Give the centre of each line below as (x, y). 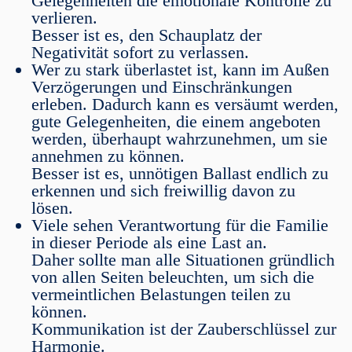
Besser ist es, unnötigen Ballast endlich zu (180, 173)
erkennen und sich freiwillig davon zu (163, 191)
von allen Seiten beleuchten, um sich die (173, 277)
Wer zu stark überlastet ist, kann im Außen (180, 70)
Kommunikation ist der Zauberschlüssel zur (184, 329)
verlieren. (64, 18)
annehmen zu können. (108, 156)
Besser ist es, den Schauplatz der (147, 35)
